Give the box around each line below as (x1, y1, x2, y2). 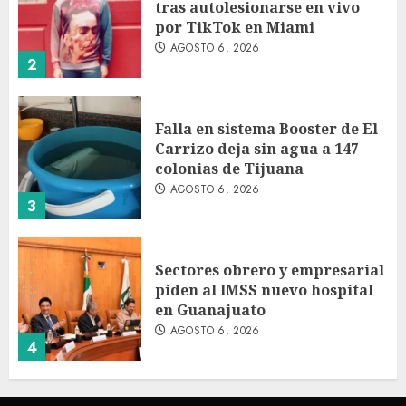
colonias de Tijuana (155, 158, 304, 179)
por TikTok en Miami (155, 16, 314, 37)
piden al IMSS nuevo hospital (155, 279, 373, 300)
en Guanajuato (155, 299, 266, 320)
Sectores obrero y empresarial (155, 259, 384, 280)
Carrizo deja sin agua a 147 (155, 138, 359, 159)
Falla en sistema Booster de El (155, 118, 378, 139)
